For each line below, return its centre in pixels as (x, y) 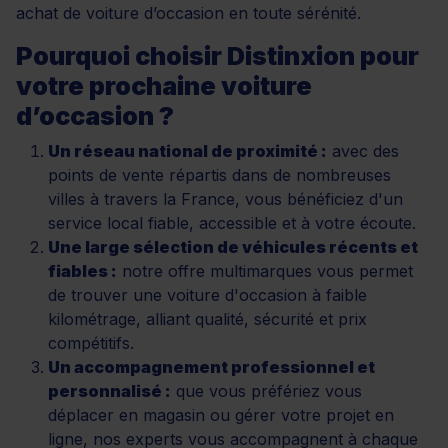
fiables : (82, 270)
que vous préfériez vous (266, 390)
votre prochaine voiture (164, 85)
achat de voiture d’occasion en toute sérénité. (188, 12)
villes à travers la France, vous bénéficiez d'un (225, 198)
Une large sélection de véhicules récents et (233, 246)
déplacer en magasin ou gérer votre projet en (221, 414)
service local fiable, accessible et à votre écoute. (232, 222)
